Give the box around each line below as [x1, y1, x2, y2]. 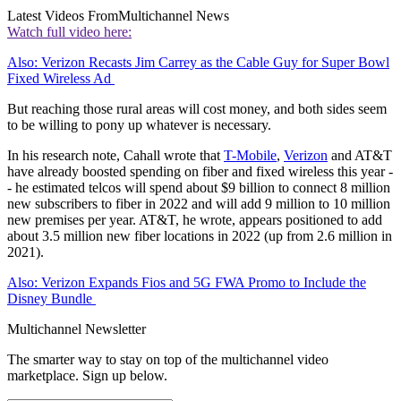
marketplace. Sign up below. [7, 367, 167, 383]
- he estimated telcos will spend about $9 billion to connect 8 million [7, 179, 390, 195]
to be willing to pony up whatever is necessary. [7, 116, 282, 132]
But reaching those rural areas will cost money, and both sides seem [7, 100, 387, 116]
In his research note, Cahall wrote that [7, 147, 224, 163]
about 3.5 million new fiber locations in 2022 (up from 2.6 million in [7, 227, 392, 243]
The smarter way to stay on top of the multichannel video [7, 351, 328, 367]
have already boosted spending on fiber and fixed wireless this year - [7, 163, 393, 179]
